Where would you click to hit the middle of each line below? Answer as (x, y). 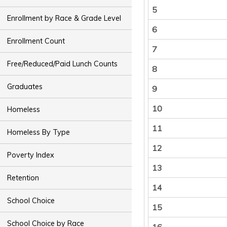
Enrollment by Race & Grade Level (64, 18)
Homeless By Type (39, 132)
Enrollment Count (36, 41)
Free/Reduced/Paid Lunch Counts (63, 64)
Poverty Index (31, 155)
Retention (23, 178)
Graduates (25, 86)
